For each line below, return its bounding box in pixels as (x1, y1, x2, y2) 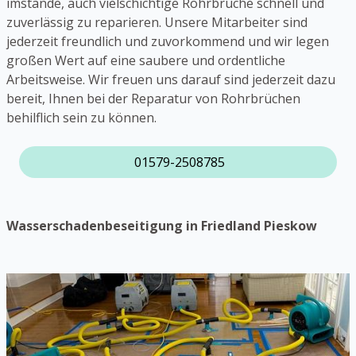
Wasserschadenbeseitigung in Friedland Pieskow (6, 217, 317, 235)
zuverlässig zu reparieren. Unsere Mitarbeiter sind (6, 14, 308, 32)
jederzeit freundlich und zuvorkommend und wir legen (6, 33, 329, 51)
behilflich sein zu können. (6, 109, 160, 127)
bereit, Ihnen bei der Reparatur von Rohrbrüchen (6, 90, 300, 108)
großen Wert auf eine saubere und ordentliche (6, 52, 285, 70)
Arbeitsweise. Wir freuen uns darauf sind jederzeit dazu (6, 71, 335, 89)
